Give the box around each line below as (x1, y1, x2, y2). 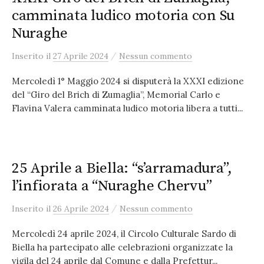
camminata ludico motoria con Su (12, 6, 235, 25)
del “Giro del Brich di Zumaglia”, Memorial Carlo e (12, 89, 220, 100)
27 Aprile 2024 (53, 51, 108, 61)
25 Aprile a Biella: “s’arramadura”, (12, 159, 233, 177)
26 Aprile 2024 (53, 203, 109, 214)
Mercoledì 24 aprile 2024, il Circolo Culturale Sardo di (12, 228, 236, 239)
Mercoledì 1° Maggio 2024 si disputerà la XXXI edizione (12, 75, 244, 87)
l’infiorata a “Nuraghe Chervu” (12, 177, 212, 195)
